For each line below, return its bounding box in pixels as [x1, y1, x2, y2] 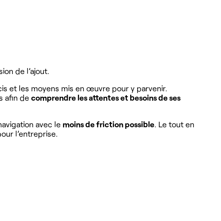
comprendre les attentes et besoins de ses [31, 92, 181, 102]
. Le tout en [154, 119, 194, 129]
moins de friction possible [63, 119, 154, 129]
